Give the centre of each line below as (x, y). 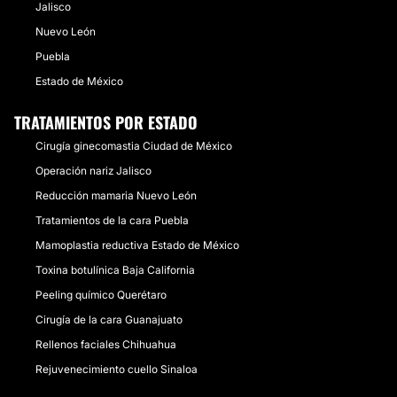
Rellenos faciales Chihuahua (106, 344)
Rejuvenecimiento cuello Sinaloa (117, 369)
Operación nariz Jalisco (93, 171)
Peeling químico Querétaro (101, 295)
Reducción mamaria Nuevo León (116, 195)
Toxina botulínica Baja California (115, 270)
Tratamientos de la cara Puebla (112, 220)
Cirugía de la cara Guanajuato (109, 319)
